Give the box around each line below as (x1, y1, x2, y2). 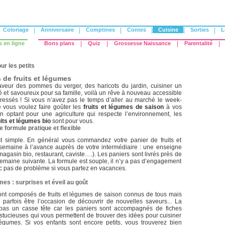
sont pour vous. (50, 118, 94, 125)
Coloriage (3, 27, 29, 33)
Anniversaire (40, 27, 74, 33)
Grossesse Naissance (114, 40, 171, 46)
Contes (127, 27, 146, 33)
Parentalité (184, 40, 212, 46)
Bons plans (44, 40, 74, 46)
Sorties (190, 27, 209, 33)
